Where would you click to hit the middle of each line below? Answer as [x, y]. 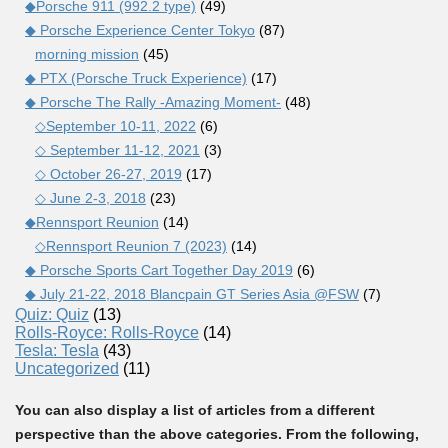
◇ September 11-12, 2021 [117, 149]
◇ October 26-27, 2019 [108, 173]
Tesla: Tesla [57, 350]
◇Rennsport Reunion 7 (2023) [131, 245]
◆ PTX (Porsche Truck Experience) [136, 77]
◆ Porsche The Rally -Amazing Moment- [153, 101]
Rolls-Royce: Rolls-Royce [107, 332]
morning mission [87, 53]
